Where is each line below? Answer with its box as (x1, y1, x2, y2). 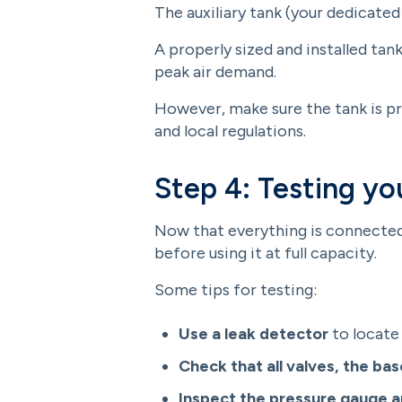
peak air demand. (154, 62, 276, 82)
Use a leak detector (179, 324, 328, 344)
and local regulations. (154, 121, 306, 141)
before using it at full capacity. (154, 243, 377, 263)
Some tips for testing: (154, 280, 317, 300)
